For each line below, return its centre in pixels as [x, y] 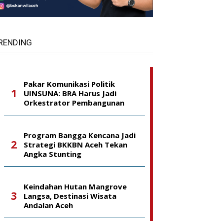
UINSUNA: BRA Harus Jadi [70, 93]
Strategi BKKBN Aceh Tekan [75, 145]
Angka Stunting [53, 154]
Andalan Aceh [48, 205]
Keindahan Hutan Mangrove [75, 186]
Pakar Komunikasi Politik [69, 84]
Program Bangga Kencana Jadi [80, 135]
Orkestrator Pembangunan [74, 103]
